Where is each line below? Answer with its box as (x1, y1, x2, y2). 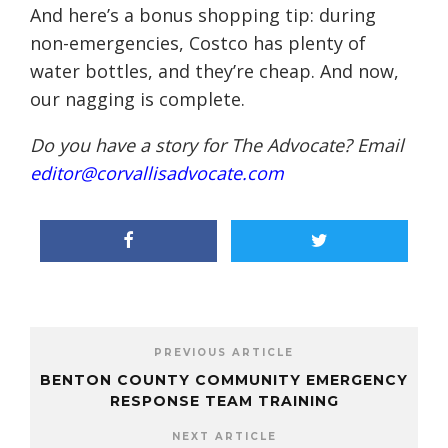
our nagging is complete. (30, 86, 245, 111)
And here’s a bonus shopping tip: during (30, 2, 376, 27)
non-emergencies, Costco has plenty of (30, 30, 366, 55)
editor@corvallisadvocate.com (30, 160, 284, 185)
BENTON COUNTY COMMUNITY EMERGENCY (40, 370, 408, 389)
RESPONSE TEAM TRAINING (109, 391, 339, 410)
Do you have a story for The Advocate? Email (30, 132, 404, 157)
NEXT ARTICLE (171, 429, 277, 443)
